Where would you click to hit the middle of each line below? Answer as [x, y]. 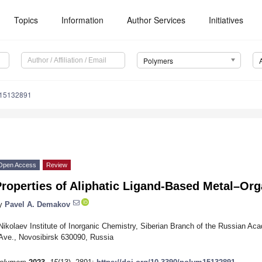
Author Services [156, 20]
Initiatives [226, 20]
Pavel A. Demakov [37, 204]
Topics [26, 20]
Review [57, 165]
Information [83, 20]
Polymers [158, 61]
